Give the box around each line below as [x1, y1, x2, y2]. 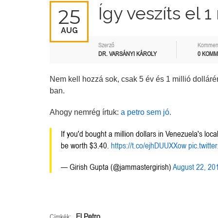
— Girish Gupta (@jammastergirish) [61, 162, 173, 172]
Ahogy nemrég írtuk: [50, 108, 121, 117]
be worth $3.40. [61, 141, 111, 151]
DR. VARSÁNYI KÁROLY [98, 50, 157, 58]
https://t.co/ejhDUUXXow [111, 141, 186, 151]
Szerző [98, 41, 114, 49]
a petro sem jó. [121, 108, 171, 117]
